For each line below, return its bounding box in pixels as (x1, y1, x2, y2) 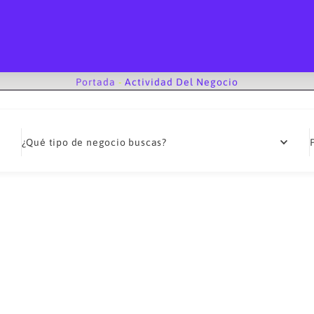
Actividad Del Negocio (125, 76, 238, 88)
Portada (76, 76, 116, 88)
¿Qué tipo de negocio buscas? (21, 137, 168, 148)
